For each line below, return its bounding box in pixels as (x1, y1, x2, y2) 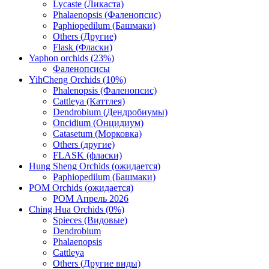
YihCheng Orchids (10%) (29, 74, 126, 85)
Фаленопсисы (53, 64, 110, 74)
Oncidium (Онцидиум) (53, 118, 144, 128)
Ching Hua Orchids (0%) (29, 204, 124, 214)
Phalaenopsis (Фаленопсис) (53, 10, 161, 20)
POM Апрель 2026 (53, 193, 128, 204)
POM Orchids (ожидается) (29, 183, 133, 193)
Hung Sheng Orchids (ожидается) (29, 161, 160, 171)
